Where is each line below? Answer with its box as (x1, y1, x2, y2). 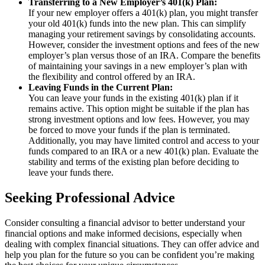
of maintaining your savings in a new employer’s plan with (28, 61, 247, 72)
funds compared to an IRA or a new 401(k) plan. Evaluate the (28, 146, 258, 157)
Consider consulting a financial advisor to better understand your (5, 217, 245, 228)
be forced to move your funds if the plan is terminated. (28, 125, 230, 135)
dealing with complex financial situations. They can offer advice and (5, 238, 259, 249)
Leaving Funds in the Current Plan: (28, 82, 173, 93)
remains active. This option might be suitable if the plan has (28, 104, 249, 114)
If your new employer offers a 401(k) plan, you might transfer (28, 8, 258, 18)
